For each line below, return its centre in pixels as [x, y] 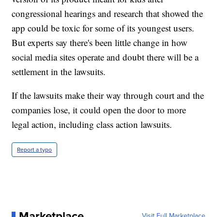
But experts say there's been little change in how [100, 42]
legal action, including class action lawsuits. [92, 124]
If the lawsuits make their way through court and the [108, 95]
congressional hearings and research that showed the [108, 13]
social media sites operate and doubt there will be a [105, 57]
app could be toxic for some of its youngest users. [103, 28]
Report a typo [35, 149]
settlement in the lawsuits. [59, 71]
